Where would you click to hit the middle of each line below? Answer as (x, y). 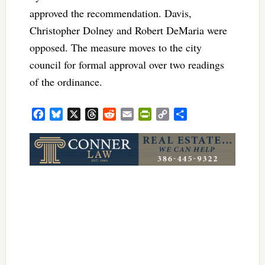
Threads (113, 114)
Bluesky (78, 114)
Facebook (63, 114)
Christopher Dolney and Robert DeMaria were (128, 30)
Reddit (128, 114)
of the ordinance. (67, 81)
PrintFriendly (176, 114)
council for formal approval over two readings (127, 64)
